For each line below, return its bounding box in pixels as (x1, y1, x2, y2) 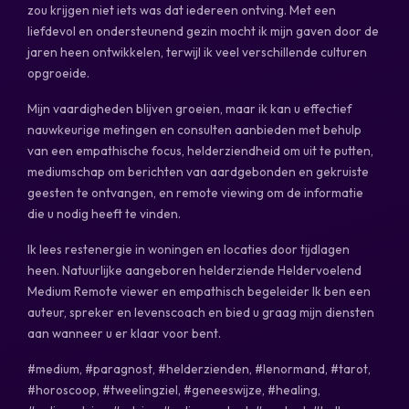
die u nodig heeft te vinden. (27, 204, 181, 222)
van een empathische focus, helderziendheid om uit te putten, (27, 142, 373, 159)
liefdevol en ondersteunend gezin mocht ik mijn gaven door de (27, 22, 379, 39)
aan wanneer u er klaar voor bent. (27, 324, 221, 341)
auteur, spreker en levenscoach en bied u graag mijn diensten (27, 303, 374, 320)
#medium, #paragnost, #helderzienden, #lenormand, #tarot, (27, 360, 371, 377)
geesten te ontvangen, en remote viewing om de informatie (27, 184, 363, 201)
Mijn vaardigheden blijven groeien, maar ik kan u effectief (27, 100, 351, 117)
